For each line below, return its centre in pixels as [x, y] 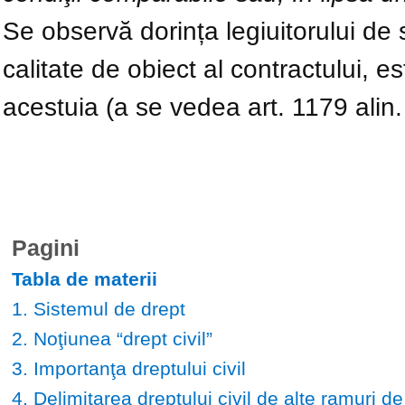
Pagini [45, 247]
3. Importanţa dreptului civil [128, 368]
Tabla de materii [84, 278]
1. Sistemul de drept [98, 308]
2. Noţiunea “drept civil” [112, 338]
